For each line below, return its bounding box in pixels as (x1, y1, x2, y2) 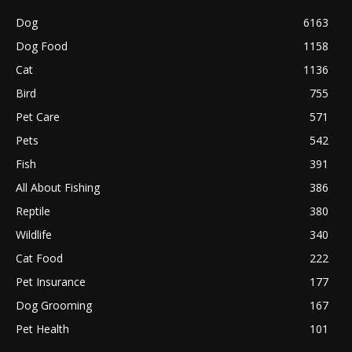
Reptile (16, 203, 50, 218)
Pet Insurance (16, 273, 86, 289)
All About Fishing (16, 179, 100, 195)
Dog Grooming (16, 297, 92, 313)
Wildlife (16, 226, 52, 242)
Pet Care (16, 108, 60, 124)
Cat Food (16, 250, 63, 266)
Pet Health (16, 321, 69, 336)
